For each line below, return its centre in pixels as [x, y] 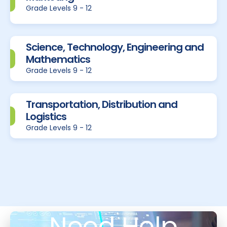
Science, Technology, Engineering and [115, 47]
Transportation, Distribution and [102, 104]
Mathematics [58, 59]
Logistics [46, 117]
